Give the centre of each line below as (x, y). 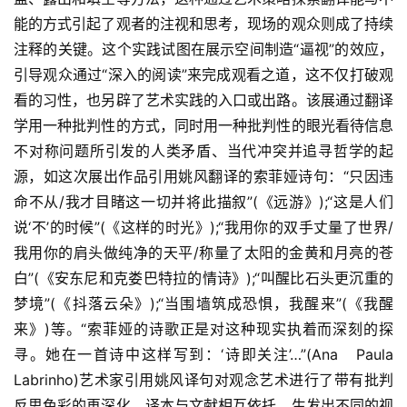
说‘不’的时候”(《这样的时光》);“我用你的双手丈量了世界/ (203, 227)
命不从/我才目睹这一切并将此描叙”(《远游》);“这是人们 (203, 201)
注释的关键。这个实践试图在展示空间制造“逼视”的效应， (203, 49)
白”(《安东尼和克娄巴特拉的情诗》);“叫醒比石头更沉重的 (203, 278)
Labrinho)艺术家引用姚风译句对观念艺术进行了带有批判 (203, 379)
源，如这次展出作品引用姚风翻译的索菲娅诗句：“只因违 (203, 176)
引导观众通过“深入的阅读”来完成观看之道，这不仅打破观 (203, 74)
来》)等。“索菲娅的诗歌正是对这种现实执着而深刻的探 (203, 328)
